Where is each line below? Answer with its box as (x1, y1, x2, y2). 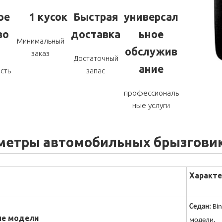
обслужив (125, 45, 178, 57)
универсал (124, 10, 179, 23)
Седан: (189, 203, 211, 211)
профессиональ (123, 88, 179, 97)
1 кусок (29, 10, 68, 23)
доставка (71, 28, 121, 40)
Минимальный (16, 36, 64, 45)
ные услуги (132, 100, 170, 110)
